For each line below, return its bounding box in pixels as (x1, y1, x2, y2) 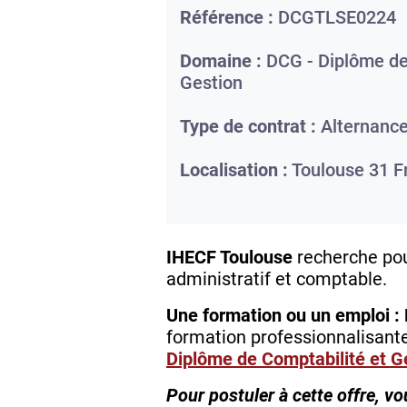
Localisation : (180, 159, 288, 182)
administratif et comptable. (166, 268, 387, 291)
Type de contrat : (180, 115, 316, 138)
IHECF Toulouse (166, 246, 293, 269)
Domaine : (180, 50, 262, 73)
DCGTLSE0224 (278, 6, 396, 29)
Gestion (180, 72, 243, 94)
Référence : (180, 6, 273, 29)
